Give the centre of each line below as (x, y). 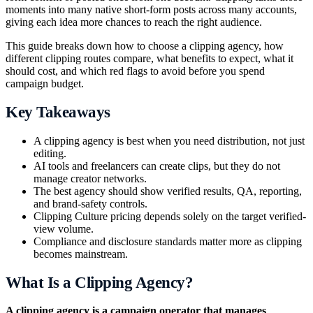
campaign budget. (45, 84)
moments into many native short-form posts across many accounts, (151, 10)
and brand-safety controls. (90, 203)
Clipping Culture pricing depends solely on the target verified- (170, 216)
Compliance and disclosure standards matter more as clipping (168, 241)
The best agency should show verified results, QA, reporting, (168, 191)
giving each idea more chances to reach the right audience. (134, 22)
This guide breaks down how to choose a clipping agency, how (145, 46)
